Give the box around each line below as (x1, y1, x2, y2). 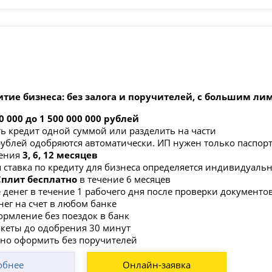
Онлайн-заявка (122, 258, 191, 271)
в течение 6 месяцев (79, 172, 171, 185)
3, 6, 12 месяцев (19, 148, 98, 161)
